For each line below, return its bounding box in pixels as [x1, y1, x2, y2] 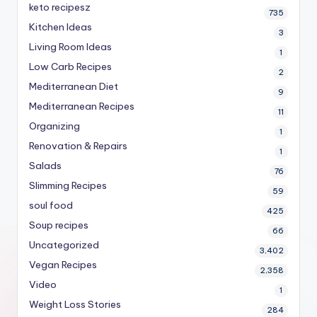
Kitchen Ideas [29, 20, 92, 33]
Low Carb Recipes [29, 59, 112, 73]
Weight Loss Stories [29, 297, 121, 311]
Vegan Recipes [29, 258, 97, 271]
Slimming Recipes [29, 178, 107, 192]
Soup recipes [29, 218, 88, 231]
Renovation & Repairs [29, 139, 127, 152]
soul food [29, 198, 73, 212]
